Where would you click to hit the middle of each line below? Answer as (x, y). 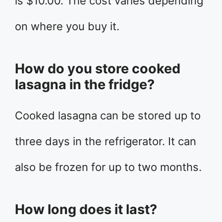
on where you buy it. (67, 26)
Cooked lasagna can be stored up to (108, 115)
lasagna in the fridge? (85, 84)
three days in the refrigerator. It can (106, 141)
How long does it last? (86, 209)
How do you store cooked (98, 68)
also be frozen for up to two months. (108, 167)
